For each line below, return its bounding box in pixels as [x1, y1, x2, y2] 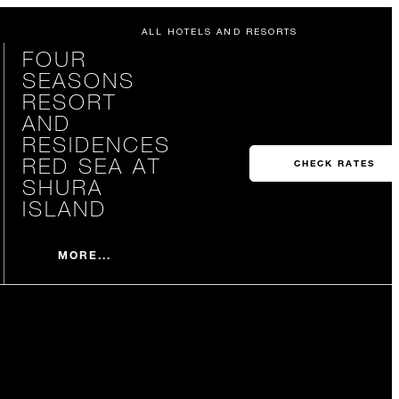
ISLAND [21, 195, 107, 221]
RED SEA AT [21, 152, 161, 178]
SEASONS [21, 67, 135, 93]
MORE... [57, 247, 112, 262]
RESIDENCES [21, 131, 171, 157]
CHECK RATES [293, 158, 375, 169]
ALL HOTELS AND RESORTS [141, 26, 297, 37]
